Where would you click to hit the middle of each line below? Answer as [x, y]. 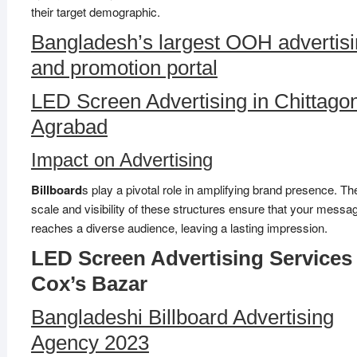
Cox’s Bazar [89, 284]
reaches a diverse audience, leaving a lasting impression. [179, 228]
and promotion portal [124, 68]
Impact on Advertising [122, 160]
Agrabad [69, 127]
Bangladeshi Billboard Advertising [182, 317]
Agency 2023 [90, 343]
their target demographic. [95, 12]
